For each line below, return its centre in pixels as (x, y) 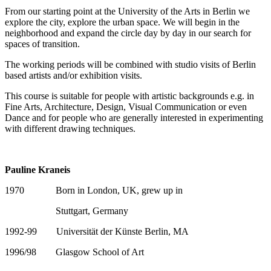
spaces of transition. (44, 44)
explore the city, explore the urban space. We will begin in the (122, 22)
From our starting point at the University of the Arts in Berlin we (127, 11)
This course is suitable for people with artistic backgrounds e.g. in (129, 96)
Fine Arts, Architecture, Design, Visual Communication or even (126, 106)
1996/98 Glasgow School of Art (76, 252)
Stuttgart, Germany (68, 211)
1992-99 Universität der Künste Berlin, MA (97, 231)
